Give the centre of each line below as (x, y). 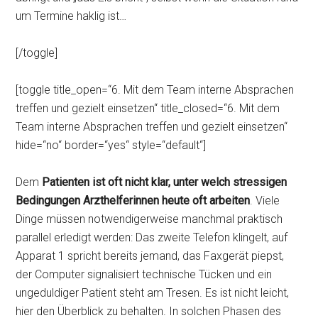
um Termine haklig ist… (71, 16)
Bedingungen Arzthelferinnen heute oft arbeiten (133, 201)
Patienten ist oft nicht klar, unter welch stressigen (165, 182)
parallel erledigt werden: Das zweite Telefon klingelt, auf (152, 237)
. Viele (265, 201)
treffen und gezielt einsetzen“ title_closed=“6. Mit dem (148, 108)
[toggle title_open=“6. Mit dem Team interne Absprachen (155, 90)
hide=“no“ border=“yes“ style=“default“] (111, 145)
